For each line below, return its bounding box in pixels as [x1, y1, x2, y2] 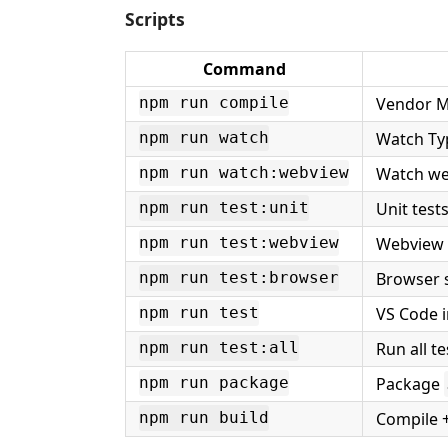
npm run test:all [139, 338, 299, 358]
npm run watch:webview [139, 163, 349, 183]
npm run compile [139, 93, 289, 113]
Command [202, 57, 286, 80]
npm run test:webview [139, 233, 339, 253]
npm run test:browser [139, 268, 339, 288]
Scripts [125, 7, 185, 31]
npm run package [139, 373, 289, 393]
